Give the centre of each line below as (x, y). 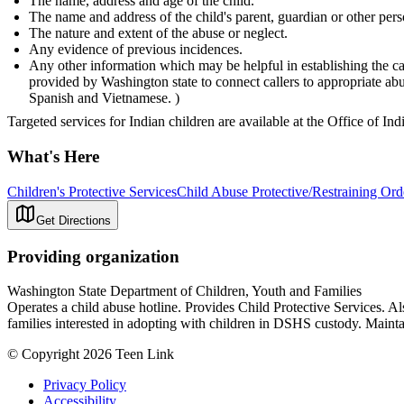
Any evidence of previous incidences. (136, 50)
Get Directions (73, 220)
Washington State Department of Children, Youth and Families (184, 291)
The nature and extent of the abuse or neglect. (158, 33)
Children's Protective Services (92, 191)
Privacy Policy (85, 385)
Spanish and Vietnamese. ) (104, 98)
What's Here (53, 157)
